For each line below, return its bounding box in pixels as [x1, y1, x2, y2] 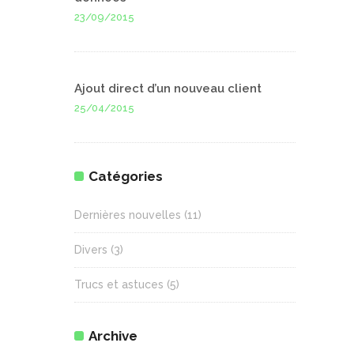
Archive [88, 327, 137, 344]
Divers [74, 243, 107, 256]
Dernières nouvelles [74, 208, 181, 221]
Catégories [88, 168, 163, 184]
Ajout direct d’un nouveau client [74, 81, 262, 96]
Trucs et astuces [74, 277, 164, 291]
